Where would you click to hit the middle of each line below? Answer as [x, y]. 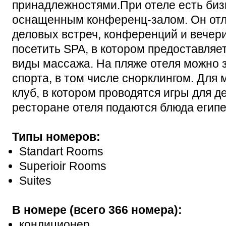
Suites [35, 180]
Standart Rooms [61, 151]
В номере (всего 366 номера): [97, 210]
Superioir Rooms [63, 166]
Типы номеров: [56, 136]
